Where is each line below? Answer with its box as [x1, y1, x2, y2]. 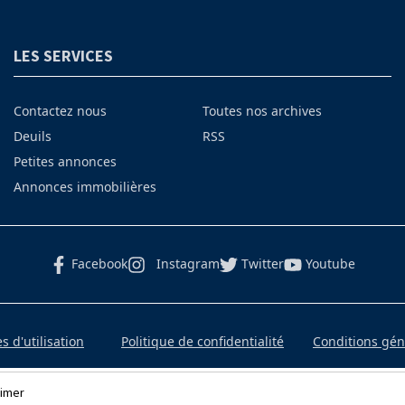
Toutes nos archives [202, 101, 322, 119]
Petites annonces [13, 152, 117, 170]
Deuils [13, 127, 52, 145]
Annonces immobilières [13, 177, 156, 195]
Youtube [306, 254, 355, 272]
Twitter [241, 254, 284, 272]
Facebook [71, 254, 127, 272]
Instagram [156, 254, 220, 272]
